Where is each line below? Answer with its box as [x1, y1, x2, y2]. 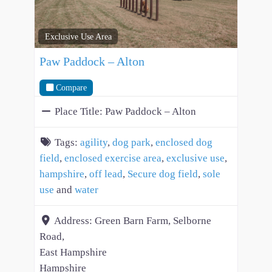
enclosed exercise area [64, 152, 161, 164]
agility [80, 136, 107, 148]
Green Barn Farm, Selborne [95, 214, 211, 226]
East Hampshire [39, 246, 107, 258]
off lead [89, 168, 123, 180]
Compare [55, 83, 87, 93]
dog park [112, 136, 151, 148]
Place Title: [55, 105, 105, 117]
